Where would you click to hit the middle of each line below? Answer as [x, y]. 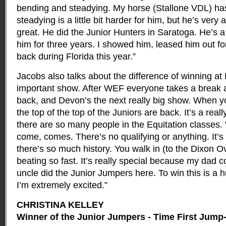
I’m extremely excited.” [62, 185]
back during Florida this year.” [76, 56]
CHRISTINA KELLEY [60, 205]
